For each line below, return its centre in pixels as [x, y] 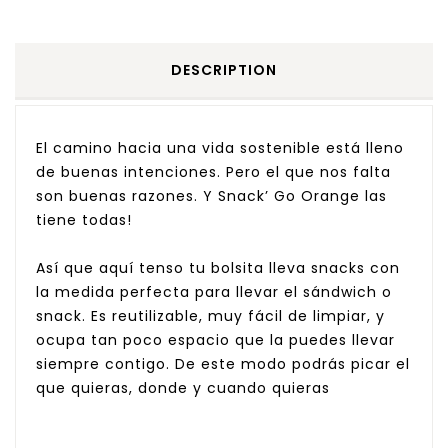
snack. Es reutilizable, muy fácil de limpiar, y [210, 315]
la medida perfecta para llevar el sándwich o [214, 291]
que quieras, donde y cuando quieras [183, 387]
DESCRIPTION [224, 69]
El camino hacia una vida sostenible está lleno [220, 147]
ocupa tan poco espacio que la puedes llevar [215, 339]
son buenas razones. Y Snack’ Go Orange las [211, 195]
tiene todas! [84, 219]
